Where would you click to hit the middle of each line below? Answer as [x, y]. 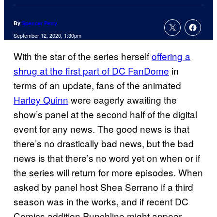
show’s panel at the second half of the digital [105, 114]
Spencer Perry [39, 23]
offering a [171, 56]
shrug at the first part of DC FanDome [91, 71]
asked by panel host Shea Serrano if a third [103, 187]
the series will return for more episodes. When [108, 172]
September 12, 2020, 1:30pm [47, 36]
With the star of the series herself [83, 56]
